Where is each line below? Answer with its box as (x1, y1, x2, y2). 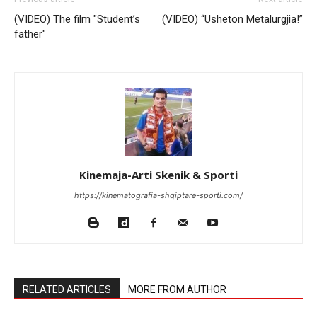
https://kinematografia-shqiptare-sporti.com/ (74, 190, 243, 201)
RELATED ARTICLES (23, 284, 111, 296)
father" (14, 28, 46, 41)
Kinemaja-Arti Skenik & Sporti (79, 168, 238, 183)
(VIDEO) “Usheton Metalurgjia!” (162, 13, 303, 26)
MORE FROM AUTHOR (128, 284, 226, 296)
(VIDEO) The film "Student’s (14, 13, 140, 26)
